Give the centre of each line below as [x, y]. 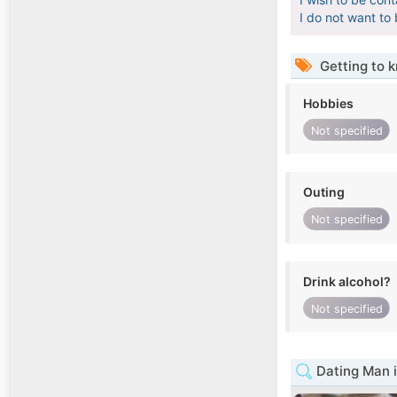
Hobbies [328, 104]
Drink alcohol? [347, 281]
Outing [324, 192]
